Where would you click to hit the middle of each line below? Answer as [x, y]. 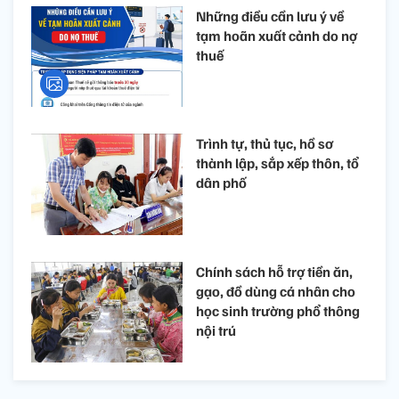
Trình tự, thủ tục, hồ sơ [265, 144]
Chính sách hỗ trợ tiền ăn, [274, 271]
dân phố [221, 183]
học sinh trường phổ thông [278, 310]
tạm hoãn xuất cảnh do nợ [277, 36]
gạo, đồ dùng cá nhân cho [276, 291]
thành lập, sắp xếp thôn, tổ [277, 163]
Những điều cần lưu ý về [270, 16]
